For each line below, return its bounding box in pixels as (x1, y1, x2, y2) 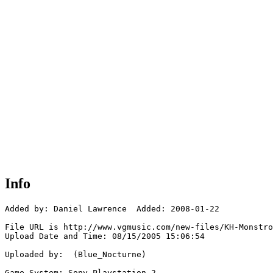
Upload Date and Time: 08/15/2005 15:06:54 (5, 232, 205, 241)
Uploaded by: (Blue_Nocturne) (5, 250, 146, 260)
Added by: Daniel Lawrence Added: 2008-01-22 (5, 204, 219, 214)
